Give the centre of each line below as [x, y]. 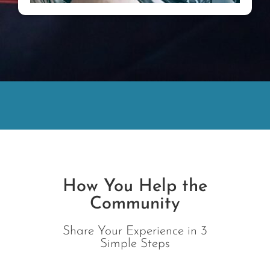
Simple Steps [135, 244]
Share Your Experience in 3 [135, 231]
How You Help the [135, 187]
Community [135, 204]
